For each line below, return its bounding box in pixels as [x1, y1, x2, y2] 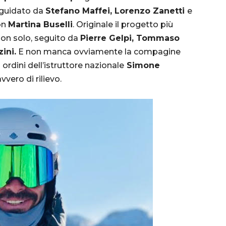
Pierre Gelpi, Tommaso [80, 33, 180, 43]
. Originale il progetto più [73, 19, 173, 29]
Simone [124, 60, 160, 70]
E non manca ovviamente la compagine [16, 46, 181, 56]
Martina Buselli [8, 19, 73, 29]
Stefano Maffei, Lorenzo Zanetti [45, 6, 187, 16]
